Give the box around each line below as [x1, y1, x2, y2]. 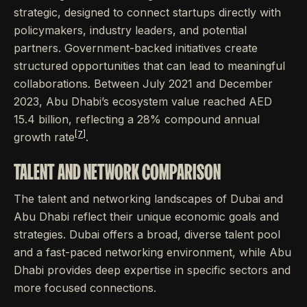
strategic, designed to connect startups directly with [14, 5, 281, 19]
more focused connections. [14, 281, 156, 295]
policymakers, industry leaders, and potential [14, 23, 247, 37]
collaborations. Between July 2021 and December [14, 77, 273, 90]
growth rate [14, 130, 75, 144]
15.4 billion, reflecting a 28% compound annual [14, 112, 260, 126]
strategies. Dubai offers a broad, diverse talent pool [14, 228, 280, 241]
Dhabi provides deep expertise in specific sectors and [14, 263, 291, 277]
